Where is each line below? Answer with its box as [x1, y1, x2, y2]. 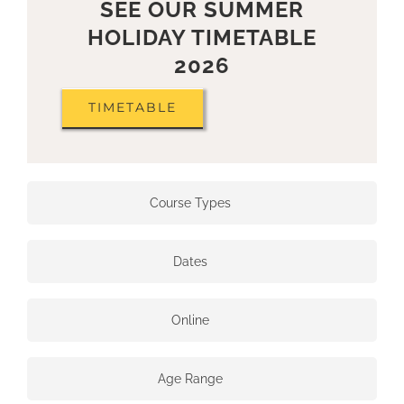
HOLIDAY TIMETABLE [87, 23, 317, 50]
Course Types [150, 195, 231, 210]
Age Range [158, 371, 223, 386]
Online [171, 312, 209, 327]
